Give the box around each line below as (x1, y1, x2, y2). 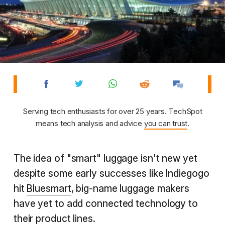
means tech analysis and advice (35, 119, 144, 128)
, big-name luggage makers (71, 183, 190, 194)
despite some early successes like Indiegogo (13, 168, 209, 179)
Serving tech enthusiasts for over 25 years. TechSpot (23, 106, 202, 116)
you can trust (144, 119, 188, 128)
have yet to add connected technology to (13, 198, 198, 209)
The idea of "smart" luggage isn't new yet (13, 153, 197, 164)
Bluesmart (27, 183, 71, 194)
